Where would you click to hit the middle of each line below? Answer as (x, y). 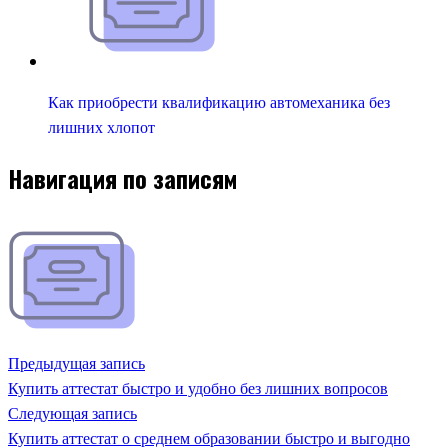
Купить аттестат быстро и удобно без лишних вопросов (198, 388)
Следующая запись (72, 413)
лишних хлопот (101, 128)
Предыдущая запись (76, 363)
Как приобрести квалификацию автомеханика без (219, 103)
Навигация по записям (122, 178)
